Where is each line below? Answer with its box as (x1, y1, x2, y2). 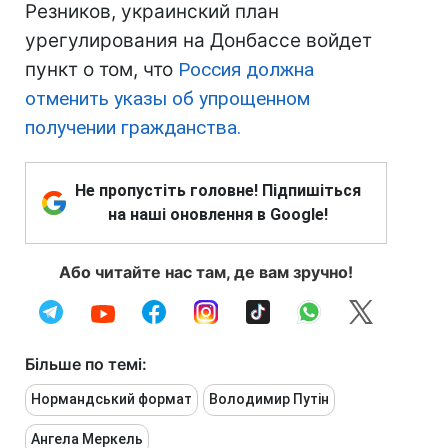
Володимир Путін (209, 391, 329, 408)
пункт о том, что (25, 58, 178, 82)
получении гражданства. (25, 116, 241, 140)
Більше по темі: (25, 354, 147, 375)
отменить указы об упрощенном (25, 87, 310, 111)
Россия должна (178, 58, 314, 82)
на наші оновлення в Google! (108, 205, 328, 225)
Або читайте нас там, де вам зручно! (59, 262, 353, 283)
